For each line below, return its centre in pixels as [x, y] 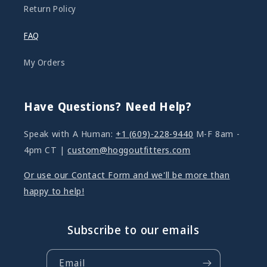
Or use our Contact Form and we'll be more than [127, 175]
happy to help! [54, 191]
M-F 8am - [217, 133]
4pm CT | [46, 150]
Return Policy [50, 9]
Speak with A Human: [70, 133]
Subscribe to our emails [133, 230]
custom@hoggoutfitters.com [129, 150]
